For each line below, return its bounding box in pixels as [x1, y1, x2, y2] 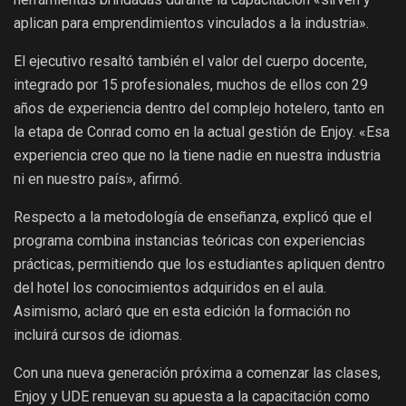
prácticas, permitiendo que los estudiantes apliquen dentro [14, 256, 385, 274]
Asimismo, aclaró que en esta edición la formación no [14, 303, 351, 321]
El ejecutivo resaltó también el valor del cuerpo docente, [14, 53, 367, 71]
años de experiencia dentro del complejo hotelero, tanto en [14, 100, 384, 118]
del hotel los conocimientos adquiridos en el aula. [14, 279, 326, 297]
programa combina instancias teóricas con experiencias [14, 232, 365, 250]
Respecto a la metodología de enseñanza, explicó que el [14, 208, 372, 227]
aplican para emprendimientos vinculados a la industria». [14, 14, 369, 33]
